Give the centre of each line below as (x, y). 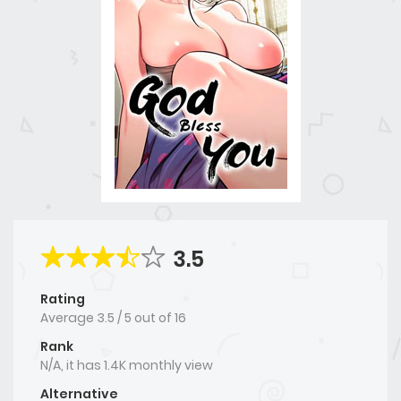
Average (68, 317)
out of (154, 317)
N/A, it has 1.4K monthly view (127, 365)
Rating (63, 299)
